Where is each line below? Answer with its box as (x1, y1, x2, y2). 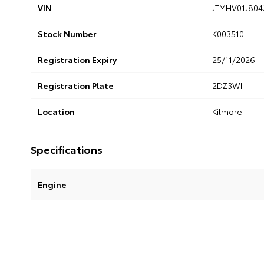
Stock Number (38, 28, 97, 40)
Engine (38, 179, 67, 191)
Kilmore (212, 105, 242, 118)
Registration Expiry (38, 54, 117, 66)
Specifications (31, 141, 103, 157)
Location (38, 105, 75, 118)
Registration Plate (38, 80, 114, 92)
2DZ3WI (212, 80, 242, 92)
